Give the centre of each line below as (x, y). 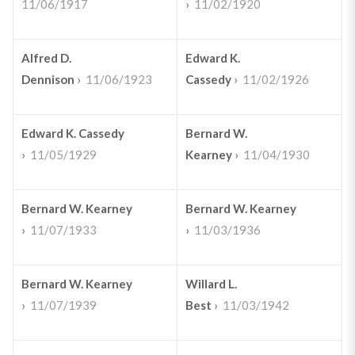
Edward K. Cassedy (73, 133)
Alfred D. (46, 58)
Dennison (48, 79)
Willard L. (211, 284)
